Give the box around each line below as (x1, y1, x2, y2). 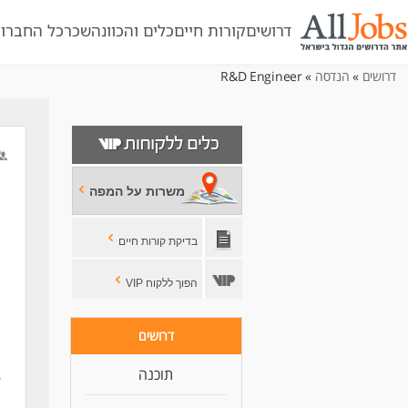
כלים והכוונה (91, 20, 174, 41)
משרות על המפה (88, 185, 185, 199)
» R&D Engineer (301, 67, 315, 85)
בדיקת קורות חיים (117, 235, 198, 248)
